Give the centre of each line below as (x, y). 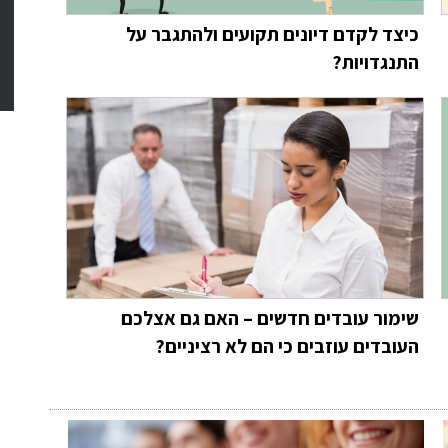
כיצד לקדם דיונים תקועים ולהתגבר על (272, 34)
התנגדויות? (375, 62)
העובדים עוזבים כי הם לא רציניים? (287, 346)
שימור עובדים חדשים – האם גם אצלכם (270, 318)
